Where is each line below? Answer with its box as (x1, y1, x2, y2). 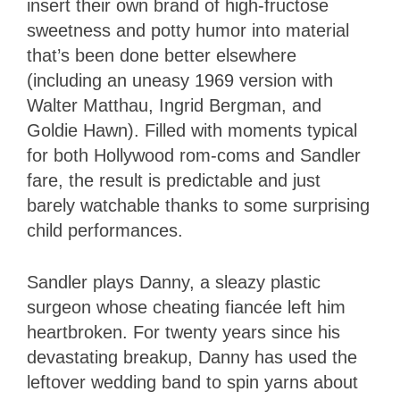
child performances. (27, 220, 183, 240)
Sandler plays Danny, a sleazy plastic (27, 271, 321, 292)
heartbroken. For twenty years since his (27, 321, 340, 342)
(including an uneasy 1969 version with (27, 70, 333, 90)
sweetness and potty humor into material (27, 20, 349, 40)
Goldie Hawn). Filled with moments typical (27, 120, 357, 140)
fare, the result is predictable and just (27, 170, 321, 190)
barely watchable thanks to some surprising (27, 195, 370, 215)
